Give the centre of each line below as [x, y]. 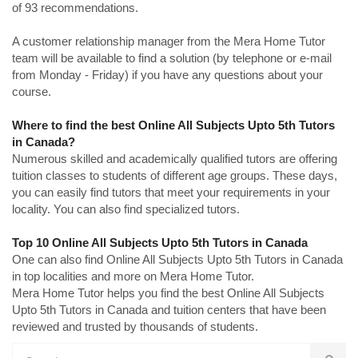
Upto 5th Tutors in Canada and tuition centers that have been [169, 310]
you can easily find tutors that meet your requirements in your [171, 192]
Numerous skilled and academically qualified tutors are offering [175, 159]
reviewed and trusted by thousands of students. [135, 326]
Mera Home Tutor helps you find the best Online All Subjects [168, 293]
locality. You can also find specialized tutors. [126, 209]
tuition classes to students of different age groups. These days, [175, 175]
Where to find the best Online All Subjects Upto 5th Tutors [173, 125]
